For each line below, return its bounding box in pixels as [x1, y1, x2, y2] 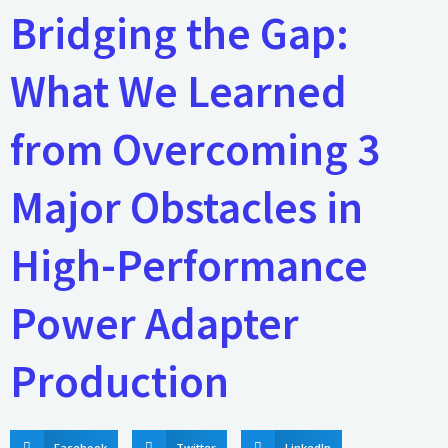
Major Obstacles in [10, 179, 363, 236]
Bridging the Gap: [10, 5, 349, 62]
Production [10, 353, 229, 410]
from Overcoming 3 [10, 121, 380, 178]
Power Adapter [10, 295, 299, 352]
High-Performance [10, 237, 368, 294]
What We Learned [10, 63, 347, 120]
